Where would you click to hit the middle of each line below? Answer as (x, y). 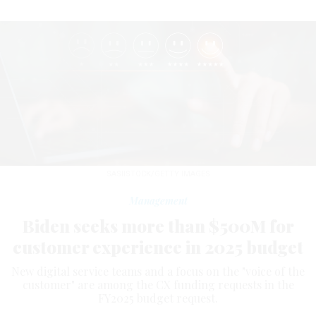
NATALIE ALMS (117, 305)
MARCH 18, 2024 (196, 305)
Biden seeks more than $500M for (158, 211)
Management (158, 186)
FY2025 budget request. (158, 283)
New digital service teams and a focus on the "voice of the (158, 256)
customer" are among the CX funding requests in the (158, 269)
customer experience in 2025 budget (158, 232)
